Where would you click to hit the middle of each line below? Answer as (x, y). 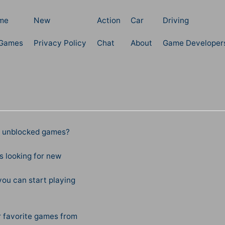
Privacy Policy (60, 43)
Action (108, 20)
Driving (176, 20)
